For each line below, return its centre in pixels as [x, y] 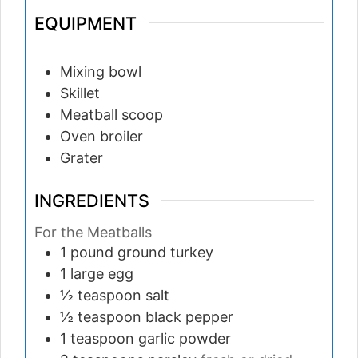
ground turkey [165, 253]
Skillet [80, 93]
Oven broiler [101, 136]
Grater [82, 157]
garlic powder [185, 339]
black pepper [189, 317]
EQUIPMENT [86, 23]
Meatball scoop [111, 114]
